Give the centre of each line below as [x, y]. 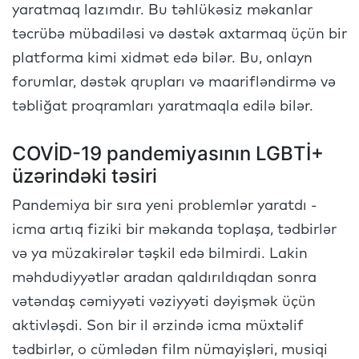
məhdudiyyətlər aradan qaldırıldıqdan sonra [164, 278]
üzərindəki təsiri [85, 176]
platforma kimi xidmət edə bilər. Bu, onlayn [162, 58]
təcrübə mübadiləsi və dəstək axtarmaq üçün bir [179, 34]
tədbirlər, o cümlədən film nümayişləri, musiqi [170, 350]
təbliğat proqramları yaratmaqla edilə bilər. [165, 107]
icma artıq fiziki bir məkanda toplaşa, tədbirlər [174, 230]
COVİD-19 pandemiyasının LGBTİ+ [168, 153]
